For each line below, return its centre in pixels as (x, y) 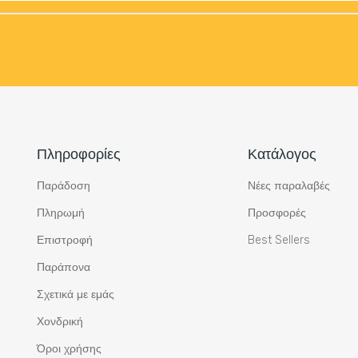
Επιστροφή (64, 241)
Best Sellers (278, 241)
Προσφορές (276, 213)
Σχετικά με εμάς (75, 295)
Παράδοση (63, 186)
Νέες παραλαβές (288, 186)
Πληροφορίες (78, 154)
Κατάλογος (282, 154)
